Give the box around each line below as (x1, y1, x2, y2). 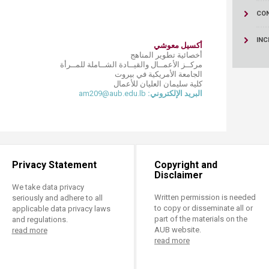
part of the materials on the (154, 214, 247, 223)
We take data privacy (11, 183, 84, 192)
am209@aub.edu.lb (79, 89, 147, 98)
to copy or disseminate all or (154, 204, 253, 213)
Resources (69, 2, 118, 13)
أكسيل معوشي (154, 41, 203, 50)
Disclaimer (154, 169, 203, 181)
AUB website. (154, 225, 201, 234)
